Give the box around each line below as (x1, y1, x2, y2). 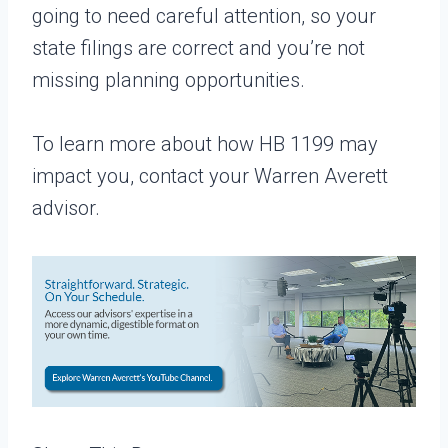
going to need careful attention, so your (32, 3, 376, 28)
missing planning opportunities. (32, 67, 305, 92)
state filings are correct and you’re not (32, 35, 365, 60)
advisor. (32, 195, 100, 220)
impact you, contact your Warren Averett (32, 163, 388, 188)
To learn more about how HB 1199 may (32, 131, 378, 156)
